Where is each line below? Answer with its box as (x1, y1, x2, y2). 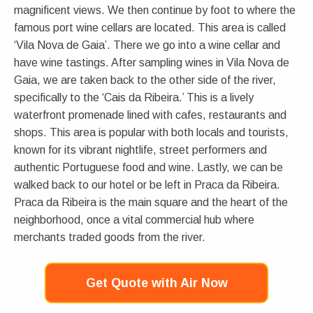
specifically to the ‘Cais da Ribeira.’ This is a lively (14, 91, 254, 103)
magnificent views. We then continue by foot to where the (14, 3, 296, 16)
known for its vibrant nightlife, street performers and (14, 143, 267, 156)
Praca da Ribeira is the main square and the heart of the (14, 196, 288, 208)
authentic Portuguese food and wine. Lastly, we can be (14, 161, 283, 173)
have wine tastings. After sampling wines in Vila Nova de (14, 56, 289, 68)
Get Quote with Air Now (85, 275, 228, 290)
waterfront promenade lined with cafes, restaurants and (14, 108, 286, 121)
